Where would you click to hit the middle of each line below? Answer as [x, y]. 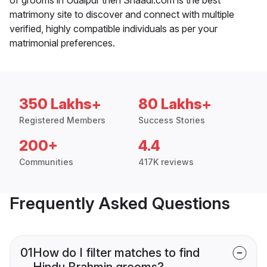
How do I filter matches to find [116, 252]
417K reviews [166, 162]
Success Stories [172, 120]
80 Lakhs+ [175, 104]
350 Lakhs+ [60, 104]
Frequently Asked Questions [120, 203]
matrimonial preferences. [62, 43]
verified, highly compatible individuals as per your [114, 28]
